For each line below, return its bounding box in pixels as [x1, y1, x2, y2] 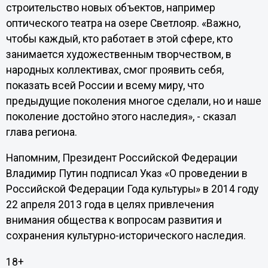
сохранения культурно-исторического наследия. [5, 230, 246, 242]
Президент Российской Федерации [62, 152, 237, 165]
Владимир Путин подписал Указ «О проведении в [5, 167, 248, 180]
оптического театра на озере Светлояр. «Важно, [5, 17, 240, 29]
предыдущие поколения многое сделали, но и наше [5, 95, 261, 107]
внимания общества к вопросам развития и [5, 214, 222, 227]
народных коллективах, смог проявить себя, [5, 63, 224, 76]
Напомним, [5, 152, 62, 165]
